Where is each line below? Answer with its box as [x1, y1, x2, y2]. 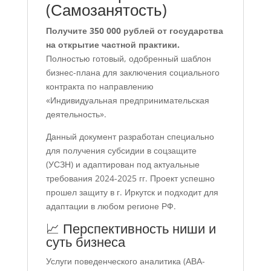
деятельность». [45, 108, 106, 120]
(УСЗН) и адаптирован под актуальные [45, 158, 200, 171]
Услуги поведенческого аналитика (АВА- [45, 255, 205, 267]
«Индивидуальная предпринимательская [45, 94, 209, 106]
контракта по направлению [45, 80, 154, 93]
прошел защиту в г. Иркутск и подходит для [45, 186, 218, 198]
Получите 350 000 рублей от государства [45, 25, 223, 37]
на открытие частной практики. [45, 39, 180, 51]
